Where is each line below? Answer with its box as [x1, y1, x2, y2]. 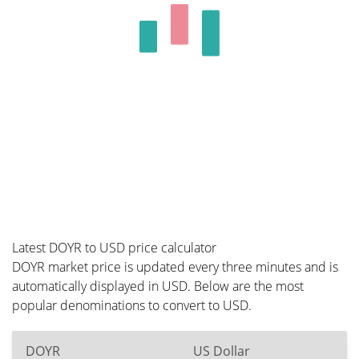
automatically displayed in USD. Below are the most [12, 277, 304, 295]
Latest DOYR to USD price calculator [12, 239, 216, 256]
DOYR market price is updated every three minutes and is [12, 258, 338, 276]
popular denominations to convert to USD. [12, 296, 252, 314]
